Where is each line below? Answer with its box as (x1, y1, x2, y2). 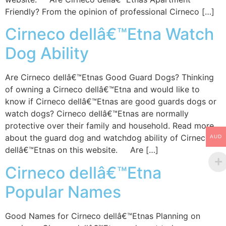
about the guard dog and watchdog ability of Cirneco (5, 133, 210, 143)
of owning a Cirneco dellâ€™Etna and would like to (5, 84, 200, 95)
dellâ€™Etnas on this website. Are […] (5, 145, 158, 155)
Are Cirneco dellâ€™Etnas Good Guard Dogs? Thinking (5, 72, 214, 83)
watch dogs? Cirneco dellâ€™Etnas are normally (5, 108, 189, 119)
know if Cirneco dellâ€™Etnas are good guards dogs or (5, 96, 216, 107)
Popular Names (5, 182, 121, 202)
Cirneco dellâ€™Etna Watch (5, 24, 214, 44)
